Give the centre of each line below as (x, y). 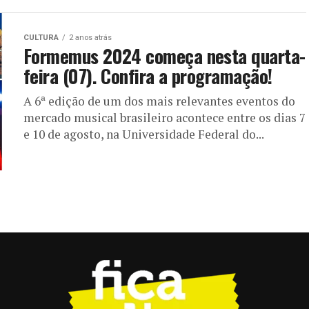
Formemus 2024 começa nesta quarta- (165, 56)
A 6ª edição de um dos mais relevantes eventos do (159, 101)
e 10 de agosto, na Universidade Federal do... (144, 134)
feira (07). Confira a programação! (148, 76)
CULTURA (41, 37)
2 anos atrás (90, 37)
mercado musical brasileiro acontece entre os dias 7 (165, 117)
